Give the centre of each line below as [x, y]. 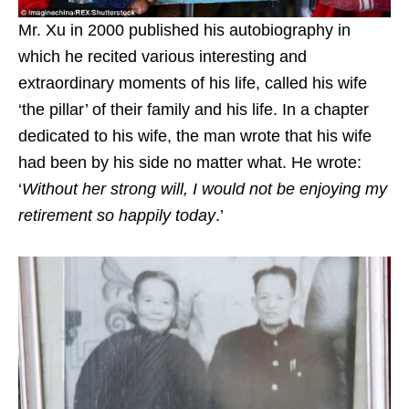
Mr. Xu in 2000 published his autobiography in [184, 30]
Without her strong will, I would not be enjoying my [204, 189]
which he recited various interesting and [163, 56]
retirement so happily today [117, 215]
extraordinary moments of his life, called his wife [193, 83]
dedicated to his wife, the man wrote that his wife [195, 136]
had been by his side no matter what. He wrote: [190, 162]
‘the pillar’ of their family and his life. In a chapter [194, 109]
